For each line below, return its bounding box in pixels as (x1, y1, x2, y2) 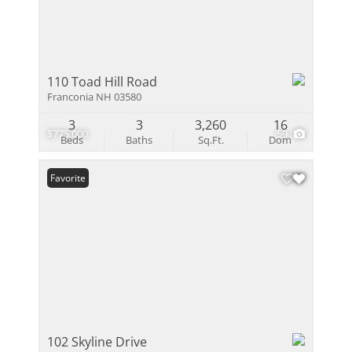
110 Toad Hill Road (47, 73, 157, 90)
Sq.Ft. (197, 133, 224, 147)
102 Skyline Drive (47, 333, 147, 350)
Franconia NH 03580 (47, 90, 141, 104)
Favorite (50, 171, 86, 185)
